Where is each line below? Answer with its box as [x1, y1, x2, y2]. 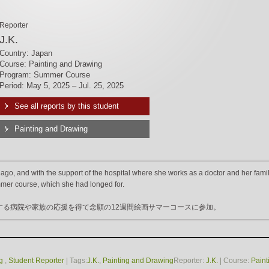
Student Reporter [8, 256, 64, 265]
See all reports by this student [14, 101, 119, 110]
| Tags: [64, 256, 87, 265]
